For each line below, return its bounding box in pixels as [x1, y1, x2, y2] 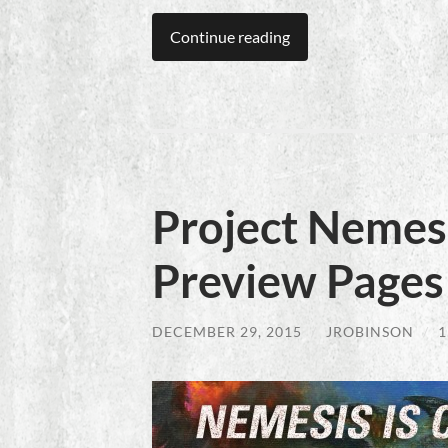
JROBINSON [326, 323, 414, 341]
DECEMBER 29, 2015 [152, 323, 302, 341]
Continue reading [170, 27, 290, 47]
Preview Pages [152, 254, 444, 309]
